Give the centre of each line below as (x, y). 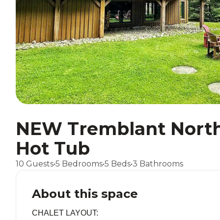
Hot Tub (53, 148)
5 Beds (118, 164)
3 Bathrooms (158, 164)
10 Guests (35, 164)
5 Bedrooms (79, 164)
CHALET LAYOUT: (65, 213)
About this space (85, 194)
